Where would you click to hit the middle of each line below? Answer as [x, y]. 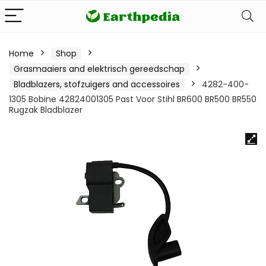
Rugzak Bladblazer [46, 110]
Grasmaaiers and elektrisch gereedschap [99, 69]
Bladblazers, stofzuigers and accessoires [97, 84]
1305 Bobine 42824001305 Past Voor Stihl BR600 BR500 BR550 [133, 99]
